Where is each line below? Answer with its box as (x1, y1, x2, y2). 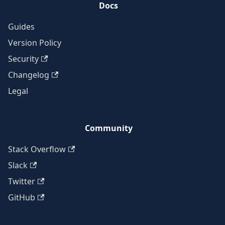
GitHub (8, 192, 35, 203)
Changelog (8, 69, 49, 80)
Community (84, 123, 133, 134)
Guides (8, 21, 35, 32)
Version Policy (8, 37, 61, 48)
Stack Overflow (8, 144, 66, 155)
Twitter (8, 176, 35, 187)
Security (8, 53, 39, 64)
